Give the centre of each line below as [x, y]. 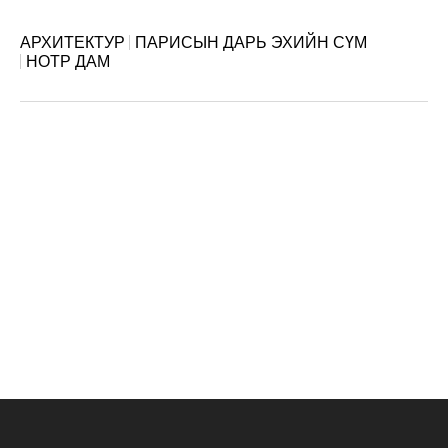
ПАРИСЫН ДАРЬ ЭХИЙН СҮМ [251, 42]
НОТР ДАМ [68, 61]
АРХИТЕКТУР [72, 42]
